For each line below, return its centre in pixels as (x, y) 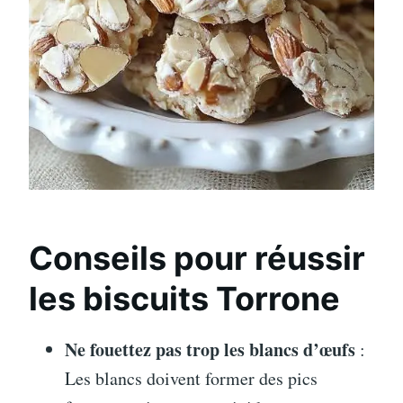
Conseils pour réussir (197, 258)
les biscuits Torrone (184, 298)
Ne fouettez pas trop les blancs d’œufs (210, 349)
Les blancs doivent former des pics (191, 378)
